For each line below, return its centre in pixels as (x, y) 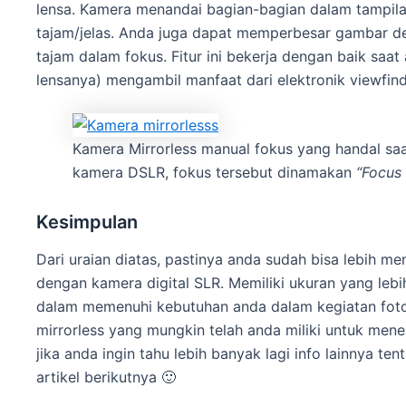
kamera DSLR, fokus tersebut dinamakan (214, 172)
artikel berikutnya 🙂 (106, 377)
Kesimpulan (87, 222)
